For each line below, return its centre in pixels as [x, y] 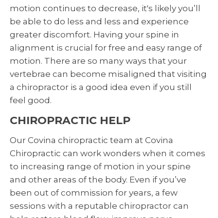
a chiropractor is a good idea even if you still [101, 87]
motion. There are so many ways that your [98, 61]
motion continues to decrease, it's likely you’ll [105, 9]
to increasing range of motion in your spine [100, 167]
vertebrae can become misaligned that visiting [108, 74]
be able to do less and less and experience [99, 22]
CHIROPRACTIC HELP [70, 121]
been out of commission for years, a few [94, 193]
